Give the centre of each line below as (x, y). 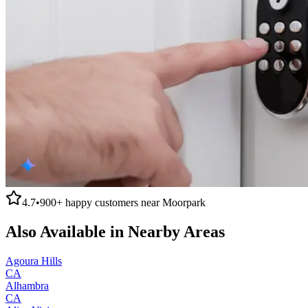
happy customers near (112, 202)
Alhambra (27, 285)
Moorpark (184, 202)
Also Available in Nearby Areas (115, 231)
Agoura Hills (34, 261)
